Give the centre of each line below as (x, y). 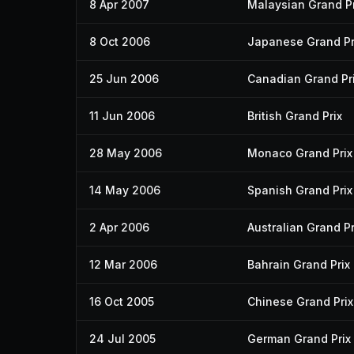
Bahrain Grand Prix (299, 264)
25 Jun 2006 (124, 79)
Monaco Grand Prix (300, 153)
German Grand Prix (299, 339)
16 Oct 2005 (122, 301)
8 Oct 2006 (120, 41)
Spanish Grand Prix (300, 190)
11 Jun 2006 (122, 116)
